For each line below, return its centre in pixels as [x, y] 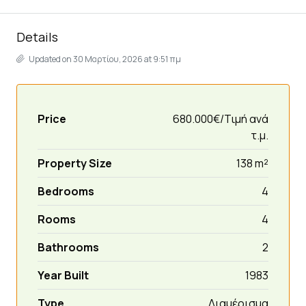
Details [37, 37]
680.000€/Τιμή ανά [221, 119]
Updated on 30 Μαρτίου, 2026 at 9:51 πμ [104, 59]
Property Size [75, 163]
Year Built [63, 275]
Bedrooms [66, 191]
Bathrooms [68, 247]
